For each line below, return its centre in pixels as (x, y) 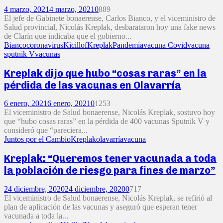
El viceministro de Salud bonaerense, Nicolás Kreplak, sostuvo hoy (110, 112)
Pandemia (128, 45)
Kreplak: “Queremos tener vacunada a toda (110, 158)
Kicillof (75, 45)
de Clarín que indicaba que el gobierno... (68, 36)
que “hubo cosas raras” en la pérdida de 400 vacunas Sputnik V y (107, 121)
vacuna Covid (165, 45)
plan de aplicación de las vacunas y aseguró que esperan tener (101, 207)
